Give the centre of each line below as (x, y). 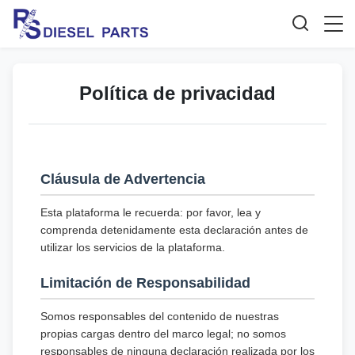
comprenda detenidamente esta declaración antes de (174, 230)
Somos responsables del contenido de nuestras (160, 316)
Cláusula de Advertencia (123, 179)
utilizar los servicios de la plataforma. (133, 247)
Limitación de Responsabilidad (145, 283)
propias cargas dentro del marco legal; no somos (163, 334)
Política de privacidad (177, 93)
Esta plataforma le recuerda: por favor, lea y (151, 212)
